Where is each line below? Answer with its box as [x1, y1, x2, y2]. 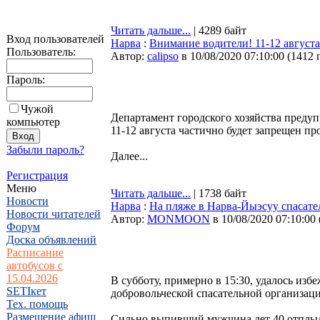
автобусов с [6, 259, 63, 271]
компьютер [6, 116, 60, 128]
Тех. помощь [6, 298, 68, 310]
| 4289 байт [191, 24, 246, 36]
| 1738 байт [191, 187, 246, 199]
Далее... [111, 150, 148, 162]
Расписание [6, 246, 64, 259]
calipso [147, 50, 179, 62]
